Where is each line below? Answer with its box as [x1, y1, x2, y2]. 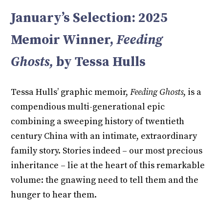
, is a [183, 87, 202, 98]
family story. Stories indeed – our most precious [11, 145, 203, 157]
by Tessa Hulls [56, 54, 146, 71]
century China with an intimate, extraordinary [11, 131, 197, 142]
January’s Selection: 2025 [11, 10, 168, 27]
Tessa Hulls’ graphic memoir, [11, 87, 131, 98]
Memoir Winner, [11, 32, 117, 49]
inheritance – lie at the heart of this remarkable [11, 160, 205, 172]
